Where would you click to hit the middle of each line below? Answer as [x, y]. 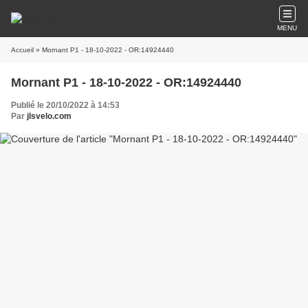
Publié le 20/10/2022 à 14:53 [65, 105]
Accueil [22, 50]
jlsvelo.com [49, 116]
